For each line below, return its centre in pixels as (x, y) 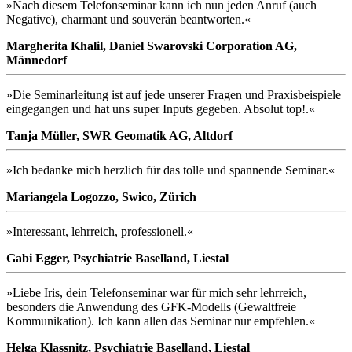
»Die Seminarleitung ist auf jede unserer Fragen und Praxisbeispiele (174, 95)
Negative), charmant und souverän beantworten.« (128, 20)
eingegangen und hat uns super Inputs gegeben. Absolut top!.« (161, 109)
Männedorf (37, 60)
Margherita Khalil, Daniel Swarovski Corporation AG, (152, 46)
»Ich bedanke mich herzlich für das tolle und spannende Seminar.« (170, 170)
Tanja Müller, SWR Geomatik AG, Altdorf (119, 136)
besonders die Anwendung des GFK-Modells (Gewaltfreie (151, 307)
